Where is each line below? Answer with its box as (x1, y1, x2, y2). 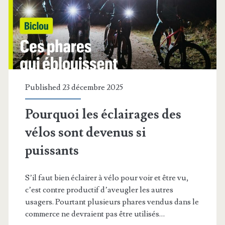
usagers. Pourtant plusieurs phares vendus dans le (25, 197, 199, 207)
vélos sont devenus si (25, 124, 146, 142)
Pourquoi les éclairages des (25, 106, 181, 124)
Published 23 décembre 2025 (25, 82, 123, 93)
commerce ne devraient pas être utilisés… (25, 209, 165, 219)
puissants (25, 142, 79, 160)
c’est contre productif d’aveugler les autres (25, 185, 173, 195)
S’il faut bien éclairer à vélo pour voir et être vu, (25, 173, 189, 183)
